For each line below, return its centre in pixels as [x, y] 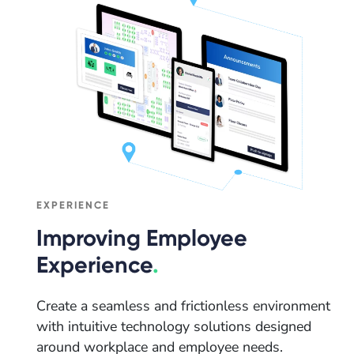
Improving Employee [142, 238]
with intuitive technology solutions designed [174, 326]
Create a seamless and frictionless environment [183, 305]
